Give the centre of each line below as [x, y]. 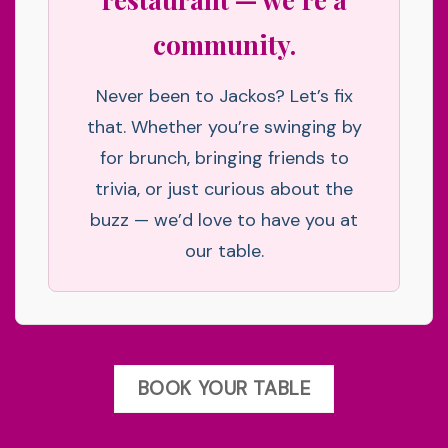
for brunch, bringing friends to [224, 158]
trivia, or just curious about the [224, 189]
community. [224, 45]
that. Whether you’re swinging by [224, 127]
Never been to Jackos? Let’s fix [224, 96]
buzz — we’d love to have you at [224, 220]
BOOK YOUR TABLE [224, 389]
